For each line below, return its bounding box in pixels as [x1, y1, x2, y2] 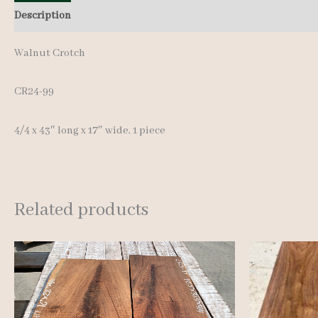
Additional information [84, 9, 197, 22]
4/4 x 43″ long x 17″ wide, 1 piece [14, 124, 165, 137]
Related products [14, 199, 148, 221]
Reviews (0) [211, 9, 265, 22]
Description [14, 9, 71, 22]
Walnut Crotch [14, 46, 85, 60]
